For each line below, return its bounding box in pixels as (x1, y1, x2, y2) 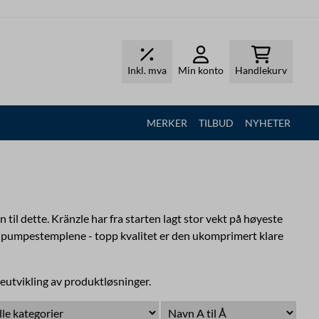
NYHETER (244, 116, 291, 129)
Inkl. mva (127, 63, 167, 76)
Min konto (178, 63, 224, 76)
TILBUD (198, 116, 234, 129)
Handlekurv (235, 63, 287, 76)
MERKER (146, 116, 187, 129)
